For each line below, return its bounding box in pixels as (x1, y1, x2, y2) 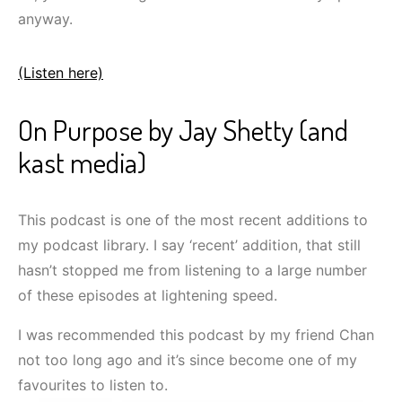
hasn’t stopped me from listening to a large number (18, 261, 367, 280)
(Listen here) (18, 64, 103, 83)
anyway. (18, 10, 73, 29)
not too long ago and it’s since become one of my (18, 351, 357, 370)
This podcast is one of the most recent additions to (18, 211, 368, 230)
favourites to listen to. (18, 376, 168, 395)
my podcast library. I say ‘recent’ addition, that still (18, 236, 361, 255)
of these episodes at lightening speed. (18, 286, 277, 305)
